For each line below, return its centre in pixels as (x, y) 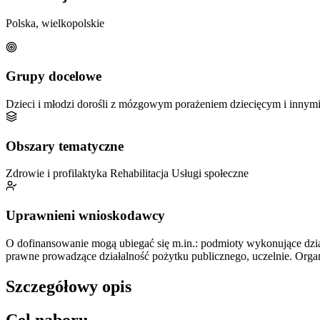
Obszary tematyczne (65, 146)
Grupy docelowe (54, 76)
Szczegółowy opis (69, 286)
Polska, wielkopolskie (55, 23)
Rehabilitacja (141, 174)
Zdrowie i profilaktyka (58, 174)
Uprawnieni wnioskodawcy (85, 216)
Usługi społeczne (210, 174)
